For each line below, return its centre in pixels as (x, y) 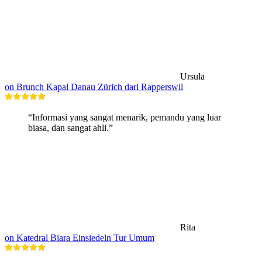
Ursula (192, 76)
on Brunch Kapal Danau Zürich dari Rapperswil (94, 87)
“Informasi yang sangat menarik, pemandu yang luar (125, 117)
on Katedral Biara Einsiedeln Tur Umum (80, 237)
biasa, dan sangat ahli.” (70, 127)
